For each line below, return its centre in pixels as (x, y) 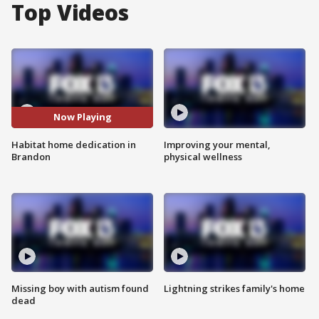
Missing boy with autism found (80, 289)
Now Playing (82, 117)
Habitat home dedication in (74, 144)
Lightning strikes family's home (234, 289)
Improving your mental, (217, 144)
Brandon (31, 156)
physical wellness (203, 156)
